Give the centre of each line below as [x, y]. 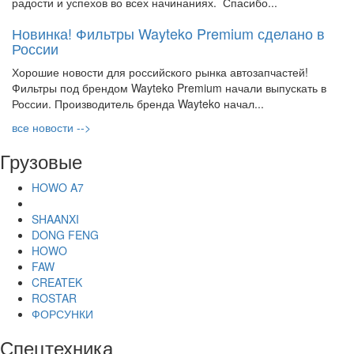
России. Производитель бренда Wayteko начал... [138, 104]
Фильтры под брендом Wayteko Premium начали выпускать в [169, 88]
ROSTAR [54, 298]
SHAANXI [55, 219]
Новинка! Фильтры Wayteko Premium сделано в [168, 34]
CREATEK [57, 282]
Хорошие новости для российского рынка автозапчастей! [160, 72]
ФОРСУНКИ [62, 314]
